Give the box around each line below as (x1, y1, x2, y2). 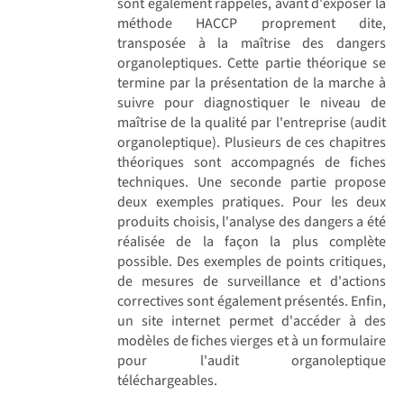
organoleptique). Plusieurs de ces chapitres (117, 132, 386, 152)
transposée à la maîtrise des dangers (117, 32, 386, 53)
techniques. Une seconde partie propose (117, 171, 386, 192)
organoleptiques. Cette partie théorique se (117, 52, 386, 73)
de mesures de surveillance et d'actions (117, 271, 386, 291)
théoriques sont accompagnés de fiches (117, 151, 386, 172)
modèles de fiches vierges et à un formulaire (117, 330, 386, 351)
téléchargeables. (117, 370, 218, 390)
